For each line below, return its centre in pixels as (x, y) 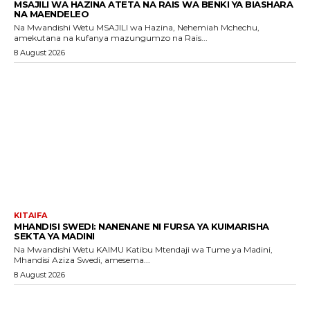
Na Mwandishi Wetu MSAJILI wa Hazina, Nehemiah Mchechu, (55, 28)
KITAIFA (30, 215)
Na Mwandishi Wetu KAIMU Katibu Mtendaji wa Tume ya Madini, (55, 249)
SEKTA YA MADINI (54, 236)
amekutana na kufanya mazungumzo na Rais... (111, 38)
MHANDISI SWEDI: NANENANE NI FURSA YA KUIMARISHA (142, 226)
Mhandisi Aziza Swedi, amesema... (82, 259)
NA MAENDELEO (51, 14)
